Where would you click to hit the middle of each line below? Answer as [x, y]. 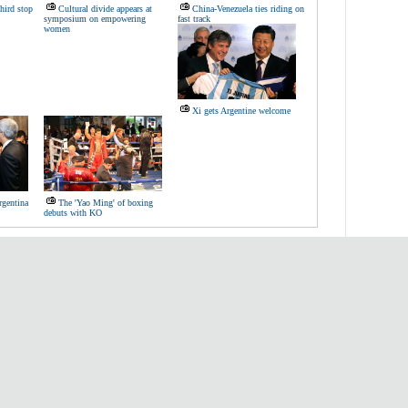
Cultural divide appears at [105, 9]
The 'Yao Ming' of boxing [106, 203]
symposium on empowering [95, 19]
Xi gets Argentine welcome [241, 111]
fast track [194, 19]
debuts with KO [73, 213]
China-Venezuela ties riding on [248, 9]
